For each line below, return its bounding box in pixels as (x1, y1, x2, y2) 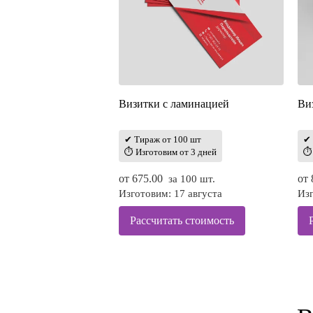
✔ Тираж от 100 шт (124, 134, 201, 145)
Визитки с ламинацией (119, 98, 229, 110)
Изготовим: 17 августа (119, 188, 222, 200)
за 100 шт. (168, 173, 215, 185)
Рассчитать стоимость (130, 214, 234, 227)
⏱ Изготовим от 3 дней (124, 147, 217, 158)
